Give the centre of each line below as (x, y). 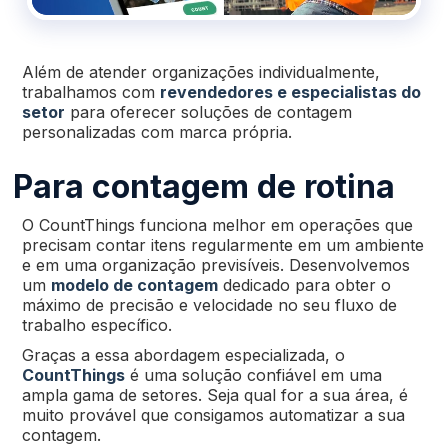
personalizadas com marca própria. (156, 131)
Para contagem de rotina (204, 186)
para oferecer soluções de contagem (208, 111)
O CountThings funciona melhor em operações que (217, 224)
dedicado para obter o (304, 284)
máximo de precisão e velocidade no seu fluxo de (209, 304)
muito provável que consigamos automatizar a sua (213, 414)
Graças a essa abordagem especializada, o (183, 354)
